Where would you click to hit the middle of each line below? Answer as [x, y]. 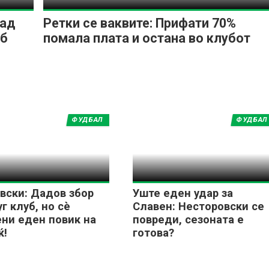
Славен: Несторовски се [198, 207]
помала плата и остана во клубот [147, 38]
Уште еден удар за [183, 193]
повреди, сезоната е [188, 220]
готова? [153, 233]
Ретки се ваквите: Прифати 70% [139, 23]
